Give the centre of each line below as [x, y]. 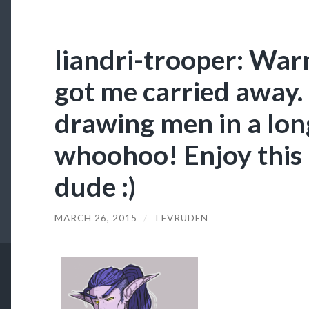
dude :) [95, 186]
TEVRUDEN [181, 218]
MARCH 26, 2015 [96, 218]
